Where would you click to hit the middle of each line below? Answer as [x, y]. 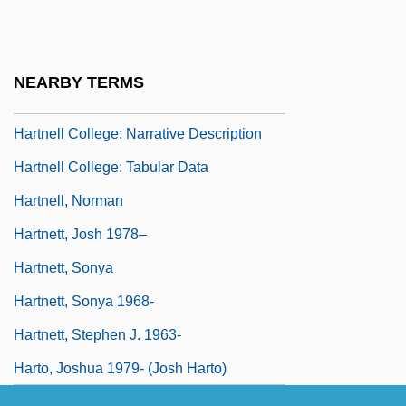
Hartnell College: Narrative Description [138, 134]
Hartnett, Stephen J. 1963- [97, 335]
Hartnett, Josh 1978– [80, 235]
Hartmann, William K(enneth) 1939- [128, 67]
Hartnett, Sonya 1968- [84, 302]
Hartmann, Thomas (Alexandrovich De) [139, 34]
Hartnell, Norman [68, 201]
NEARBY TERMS [79, 82]
